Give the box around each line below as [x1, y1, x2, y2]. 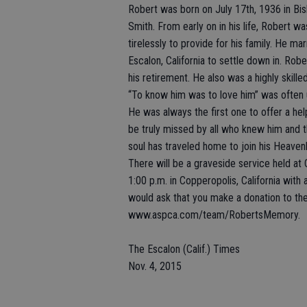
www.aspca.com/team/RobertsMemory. [128, 208, 300, 222]
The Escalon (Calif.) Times [128, 243, 240, 256]
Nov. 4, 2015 [128, 260, 182, 273]
